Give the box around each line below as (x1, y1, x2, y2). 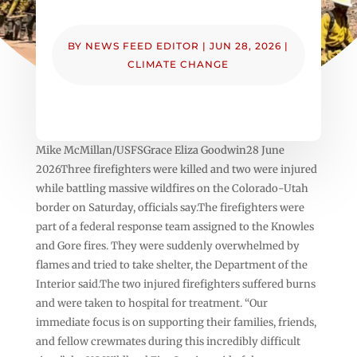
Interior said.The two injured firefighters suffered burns (35, 277, 316, 291)
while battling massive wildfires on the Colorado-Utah (35, 181, 308, 195)
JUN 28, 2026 (210, 39, 282, 52)
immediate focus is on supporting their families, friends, (35, 315, 316, 329)
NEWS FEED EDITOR (85, 39, 200, 52)
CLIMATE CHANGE (127, 57, 229, 70)
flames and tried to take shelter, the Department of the (35, 257, 308, 272)
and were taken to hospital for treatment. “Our (35, 296, 268, 310)
